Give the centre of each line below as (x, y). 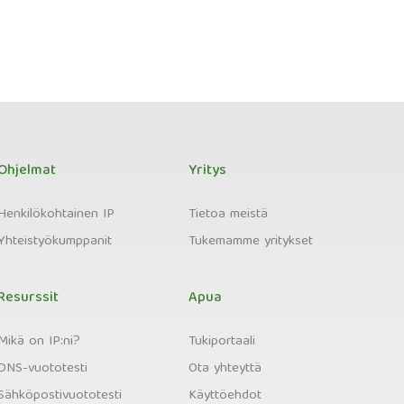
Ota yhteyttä (225, 369)
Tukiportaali (222, 342)
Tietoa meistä (229, 215)
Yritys (208, 171)
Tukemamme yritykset (251, 242)
